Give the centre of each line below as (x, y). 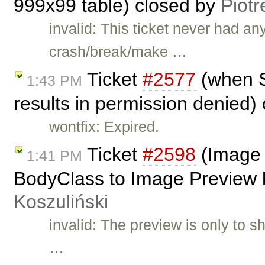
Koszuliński (61, 201)
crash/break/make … (118, 52)
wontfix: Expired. (104, 126)
